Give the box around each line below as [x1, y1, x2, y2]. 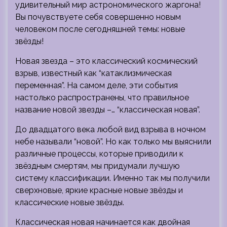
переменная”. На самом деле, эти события [15, 81, 178, 91]
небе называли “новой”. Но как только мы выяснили [15, 137, 211, 147]
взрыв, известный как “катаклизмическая [15, 68, 172, 79]
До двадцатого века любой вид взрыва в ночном [15, 125, 206, 135]
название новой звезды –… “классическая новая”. [15, 105, 200, 115]
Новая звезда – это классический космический [15, 56, 198, 66]
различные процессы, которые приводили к [15, 149, 183, 159]
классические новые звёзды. [15, 198, 124, 208]
